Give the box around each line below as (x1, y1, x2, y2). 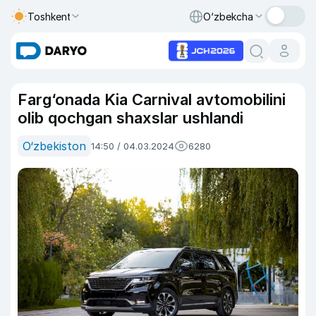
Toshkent (28, 10, 71, 23)
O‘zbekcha (203, 10, 253, 23)
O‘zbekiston (23, 139, 86, 153)
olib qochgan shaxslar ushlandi (18, 109, 243, 127)
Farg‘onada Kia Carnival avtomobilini (18, 90, 286, 109)
